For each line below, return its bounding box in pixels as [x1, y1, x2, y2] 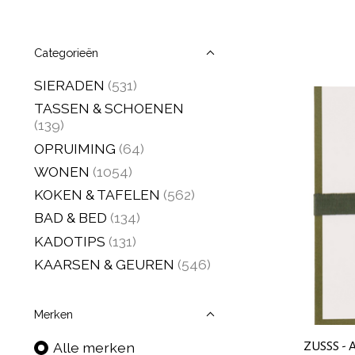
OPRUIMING [34, 139, 116, 157]
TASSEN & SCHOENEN [34, 100, 184, 117]
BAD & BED [34, 209, 107, 227]
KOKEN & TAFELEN [34, 186, 160, 203]
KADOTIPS [34, 232, 105, 250]
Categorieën [34, 46, 98, 59]
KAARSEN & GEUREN [34, 255, 174, 273]
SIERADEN [34, 77, 105, 94]
